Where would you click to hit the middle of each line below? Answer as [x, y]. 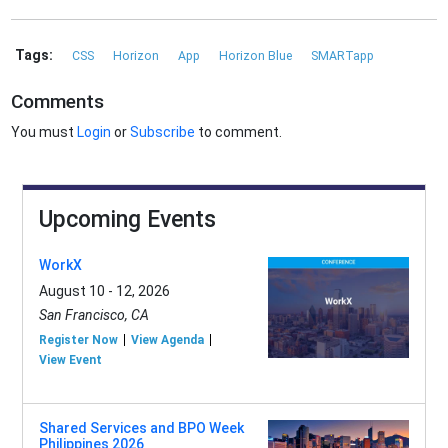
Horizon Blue [257, 56]
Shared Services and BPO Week [141, 428]
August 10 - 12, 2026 [104, 291]
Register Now [78, 340]
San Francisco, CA [93, 315]
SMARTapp [343, 56]
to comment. [239, 132]
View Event [70, 360]
